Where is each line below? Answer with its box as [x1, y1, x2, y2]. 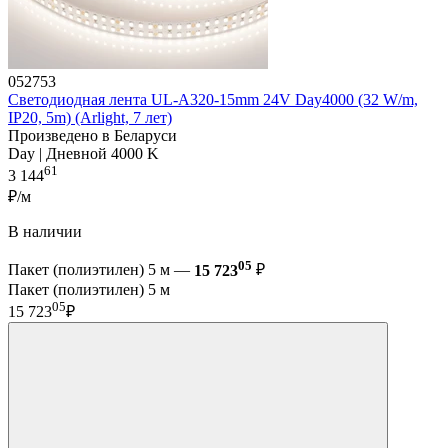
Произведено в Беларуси [8, 127, 177, 145]
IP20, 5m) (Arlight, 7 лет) [8, 109, 172, 127]
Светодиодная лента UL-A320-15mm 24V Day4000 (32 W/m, [8, 91, 418, 109]
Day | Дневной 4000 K [8, 145, 159, 163]
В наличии [8, 223, 82, 241]
